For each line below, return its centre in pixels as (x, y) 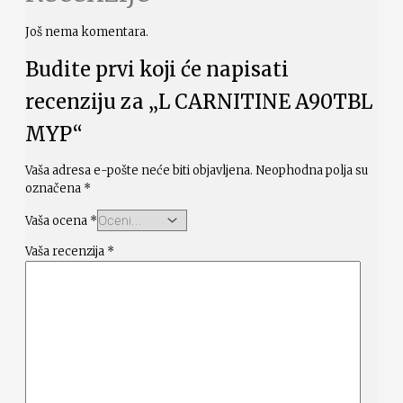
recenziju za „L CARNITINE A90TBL (199, 102)
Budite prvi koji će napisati (157, 70)
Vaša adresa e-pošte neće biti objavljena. (139, 171)
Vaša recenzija (66, 252)
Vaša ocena (58, 221)
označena (54, 189)
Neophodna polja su (312, 171)
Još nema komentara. (87, 32)
